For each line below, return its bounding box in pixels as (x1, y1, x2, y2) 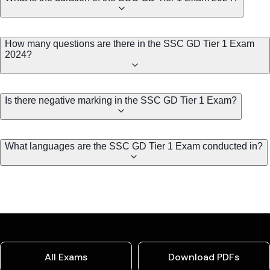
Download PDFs (168, 250, 240, 263)
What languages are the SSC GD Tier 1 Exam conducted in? (5, 140, 263, 151)
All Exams (44, 250, 87, 263)
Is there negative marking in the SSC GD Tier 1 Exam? (5, 95, 237, 105)
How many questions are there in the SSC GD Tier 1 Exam (5, 38, 254, 49)
